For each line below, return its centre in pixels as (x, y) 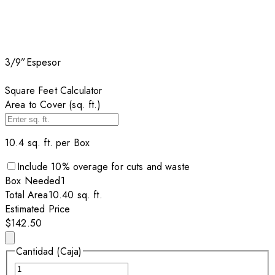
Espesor (43, 62)
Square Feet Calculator (54, 90)
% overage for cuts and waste (126, 166)
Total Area (27, 195)
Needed (41, 180)
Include (34, 166)
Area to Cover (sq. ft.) (53, 104)
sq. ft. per (49, 142)
